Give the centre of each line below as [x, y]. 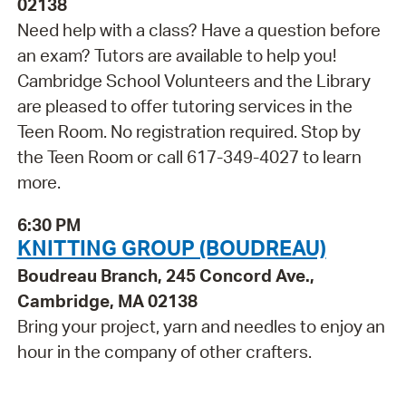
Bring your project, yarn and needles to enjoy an [201, 326]
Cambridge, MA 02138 [107, 300]
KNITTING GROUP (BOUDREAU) [171, 247]
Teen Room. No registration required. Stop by [188, 132]
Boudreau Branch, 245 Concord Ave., [165, 275]
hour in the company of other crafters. [164, 351]
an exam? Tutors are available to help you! [176, 56]
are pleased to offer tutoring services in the [184, 106]
